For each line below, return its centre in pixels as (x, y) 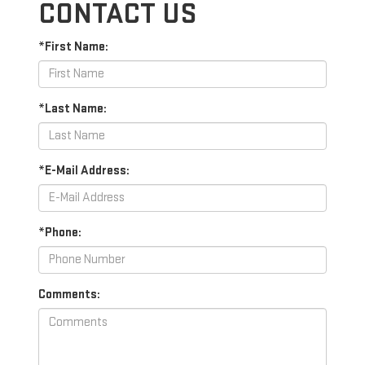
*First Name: (73, 46)
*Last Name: (73, 108)
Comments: (69, 294)
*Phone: (60, 232)
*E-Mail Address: (84, 170)
